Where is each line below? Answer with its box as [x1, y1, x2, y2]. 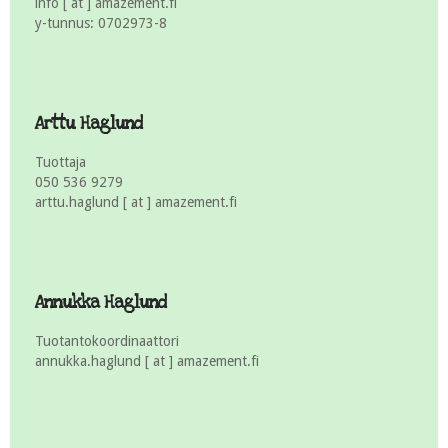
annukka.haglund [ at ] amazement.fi [35, 352, 259, 369]
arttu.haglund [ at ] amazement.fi [35, 193, 237, 210]
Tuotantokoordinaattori [35, 332, 179, 349]
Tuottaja [35, 153, 86, 170]
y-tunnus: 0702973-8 [35, 14, 167, 31]
